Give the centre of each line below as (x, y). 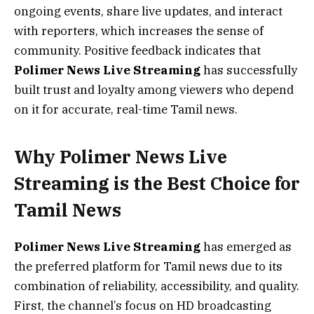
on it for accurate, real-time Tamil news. (126, 110)
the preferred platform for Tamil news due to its (148, 266)
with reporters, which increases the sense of (139, 31)
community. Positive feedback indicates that (137, 51)
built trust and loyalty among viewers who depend (154, 90)
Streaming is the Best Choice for (157, 183)
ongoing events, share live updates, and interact (148, 12)
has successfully (249, 70)
